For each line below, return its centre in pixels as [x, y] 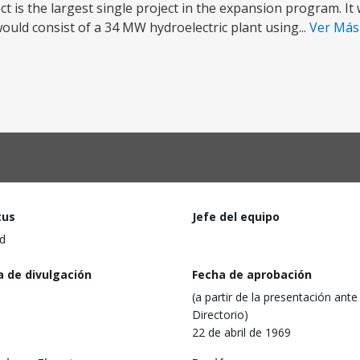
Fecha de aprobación [252, 274]
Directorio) [220, 314]
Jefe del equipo [236, 217]
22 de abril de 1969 [241, 332]
